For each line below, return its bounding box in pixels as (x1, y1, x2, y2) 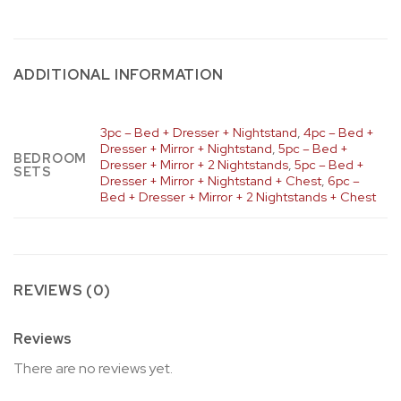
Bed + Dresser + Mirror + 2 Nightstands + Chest (100, 187, 377, 205)
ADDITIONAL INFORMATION (13, 64, 224, 84)
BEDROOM (13, 149, 88, 166)
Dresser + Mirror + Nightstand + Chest (100, 171, 322, 189)
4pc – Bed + (303, 123, 375, 141)
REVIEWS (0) (13, 280, 111, 300)
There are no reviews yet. (13, 358, 173, 378)
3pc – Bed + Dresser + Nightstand (100, 123, 298, 141)
